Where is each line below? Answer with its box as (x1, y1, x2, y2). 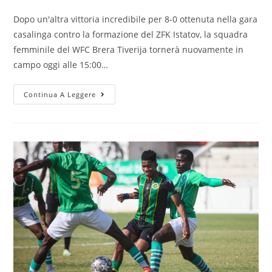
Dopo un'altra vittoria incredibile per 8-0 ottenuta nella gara (13, 13, 258, 25)
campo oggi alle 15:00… (13, 59, 109, 71)
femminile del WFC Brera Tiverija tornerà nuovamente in (13, 44, 244, 56)
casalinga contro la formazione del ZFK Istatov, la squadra (13, 29, 248, 41)
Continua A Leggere (24, 90, 97, 100)
